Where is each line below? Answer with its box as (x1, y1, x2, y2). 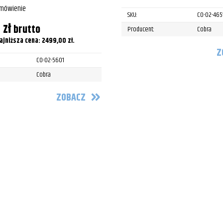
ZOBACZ (56, 90, 86, 106)
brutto (13, 21, 40, 38)
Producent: (127, 24, 154, 35)
